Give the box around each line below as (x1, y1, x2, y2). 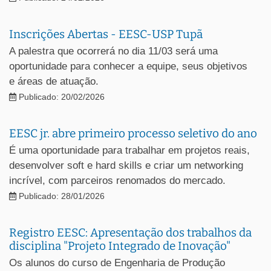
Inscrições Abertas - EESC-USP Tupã (9, 27, 203, 41)
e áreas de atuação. (9, 75, 99, 87)
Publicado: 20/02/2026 (16, 92, 105, 102)
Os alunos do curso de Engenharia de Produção (9, 256, 225, 269)
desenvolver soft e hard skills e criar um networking (9, 159, 243, 171)
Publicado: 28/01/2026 (16, 191, 105, 201)
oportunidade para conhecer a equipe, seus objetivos (9, 60, 247, 72)
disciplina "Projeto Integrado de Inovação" (9, 238, 230, 253)
